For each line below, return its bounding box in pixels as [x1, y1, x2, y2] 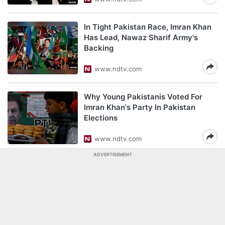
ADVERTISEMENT [93, 152, 132, 157]
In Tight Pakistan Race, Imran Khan [84, 22, 211, 32]
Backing [84, 43, 114, 53]
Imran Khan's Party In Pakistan [84, 102, 195, 112]
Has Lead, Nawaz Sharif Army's [84, 33, 198, 42]
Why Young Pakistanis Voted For [84, 92, 202, 101]
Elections [84, 113, 118, 123]
